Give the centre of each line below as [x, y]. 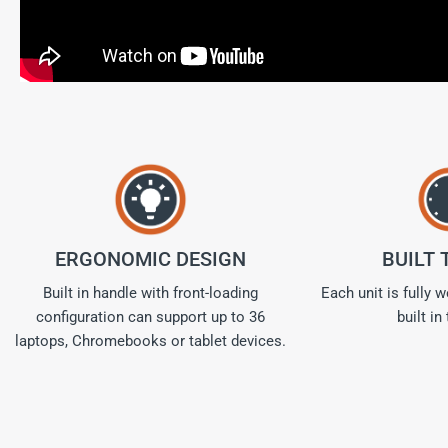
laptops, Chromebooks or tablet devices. [150, 341]
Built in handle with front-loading [150, 293]
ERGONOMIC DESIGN [150, 259]
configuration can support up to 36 [150, 317]
